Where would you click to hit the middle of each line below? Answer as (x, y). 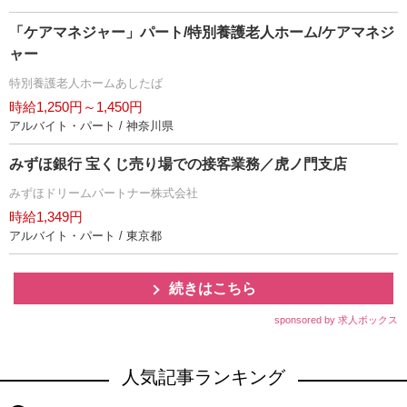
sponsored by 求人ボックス (336, 319)
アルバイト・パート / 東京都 (85, 235)
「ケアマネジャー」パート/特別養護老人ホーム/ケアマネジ (202, 32)
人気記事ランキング (203, 377)
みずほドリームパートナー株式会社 (104, 193)
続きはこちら (213, 288)
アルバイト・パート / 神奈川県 (91, 125)
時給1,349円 (46, 216)
